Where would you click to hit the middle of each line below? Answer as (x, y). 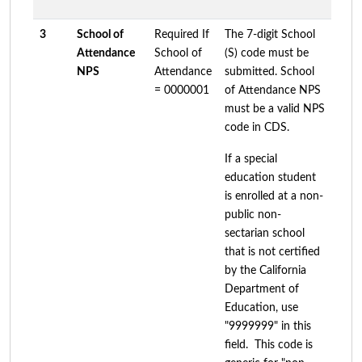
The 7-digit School (270, 34)
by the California (265, 270)
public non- (253, 215)
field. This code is (269, 345)
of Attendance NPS (273, 90)
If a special (251, 159)
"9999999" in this (268, 326)
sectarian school (265, 233)
